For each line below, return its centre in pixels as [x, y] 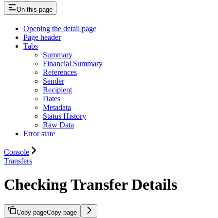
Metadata [57, 107]
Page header [42, 37]
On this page [35, 9]
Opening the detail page [60, 28]
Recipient [57, 90]
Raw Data [58, 125]
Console [17, 152]
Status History [64, 116]
